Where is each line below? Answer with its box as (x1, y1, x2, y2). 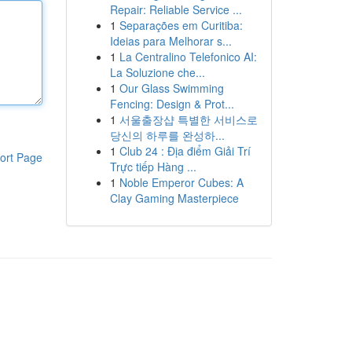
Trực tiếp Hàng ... (109, 159, 196, 174)
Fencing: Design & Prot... (109, 96, 234, 112)
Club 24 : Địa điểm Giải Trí (119, 143, 251, 159)
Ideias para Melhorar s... (109, 33, 232, 49)
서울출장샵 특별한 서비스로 (119, 112, 258, 127)
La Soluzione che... (109, 64, 205, 80)
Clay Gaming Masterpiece (109, 190, 239, 206)
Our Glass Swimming (119, 80, 224, 96)
